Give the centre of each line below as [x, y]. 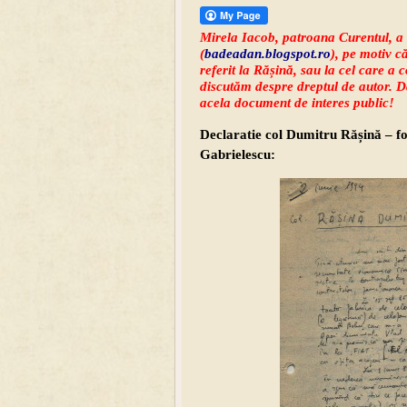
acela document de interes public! [297, 103]
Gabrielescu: [238, 155]
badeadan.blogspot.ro [268, 54]
